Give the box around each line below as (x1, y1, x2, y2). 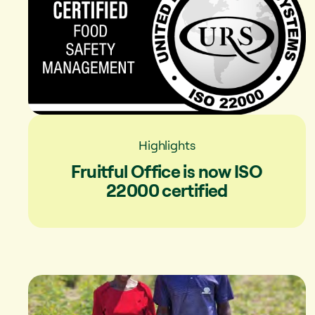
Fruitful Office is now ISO (71, 160, 263, 182)
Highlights (139, 136, 195, 153)
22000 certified (106, 179, 228, 201)
